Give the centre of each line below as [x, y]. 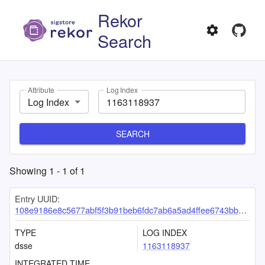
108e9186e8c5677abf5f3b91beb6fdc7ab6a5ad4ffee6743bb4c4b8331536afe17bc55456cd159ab [127, 210]
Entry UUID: [37, 198]
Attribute [41, 90]
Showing [29, 171]
